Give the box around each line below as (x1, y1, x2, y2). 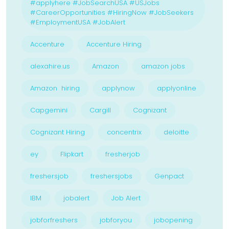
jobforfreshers (30, 215, 78, 225)
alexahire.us (30, 61, 70, 71)
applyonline (157, 83, 196, 93)
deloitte (164, 127, 189, 137)
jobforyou (100, 215, 132, 225)
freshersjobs (90, 171, 132, 181)
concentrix (107, 127, 142, 137)
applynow (102, 83, 135, 93)
